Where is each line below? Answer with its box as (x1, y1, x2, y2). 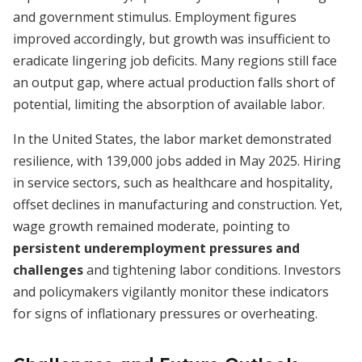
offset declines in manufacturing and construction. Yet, (13, 196, 343, 213)
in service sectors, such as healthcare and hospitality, (13, 174, 333, 192)
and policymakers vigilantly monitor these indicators (13, 283, 329, 301)
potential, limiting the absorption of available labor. (13, 95, 325, 113)
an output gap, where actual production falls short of (13, 74, 335, 91)
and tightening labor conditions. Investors (83, 261, 341, 279)
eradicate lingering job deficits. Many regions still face (13, 52, 337, 69)
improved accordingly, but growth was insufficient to (13, 30, 330, 48)
